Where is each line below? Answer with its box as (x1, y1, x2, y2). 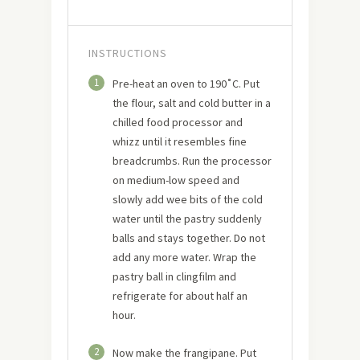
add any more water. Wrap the (112, 250, 256, 264)
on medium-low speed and (112, 173, 239, 187)
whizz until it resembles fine (112, 134, 247, 149)
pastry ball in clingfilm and (112, 269, 236, 284)
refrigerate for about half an (112, 288, 247, 303)
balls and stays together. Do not (112, 231, 265, 245)
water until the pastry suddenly (112, 211, 262, 226)
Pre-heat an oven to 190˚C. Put (112, 76, 260, 91)
